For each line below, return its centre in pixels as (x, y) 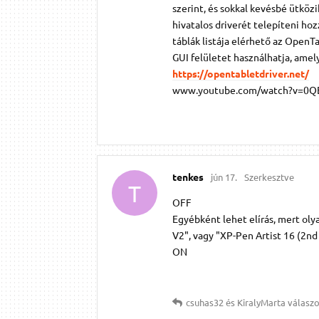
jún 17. (224, 177)
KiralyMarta (261, 303)
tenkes (188, 177)
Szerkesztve (269, 177)
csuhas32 (205, 303)
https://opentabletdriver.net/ (241, 74)
